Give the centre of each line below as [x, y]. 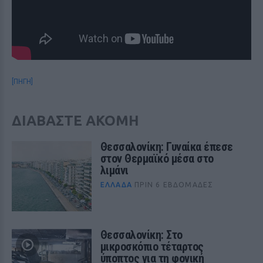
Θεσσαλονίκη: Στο [141, 235]
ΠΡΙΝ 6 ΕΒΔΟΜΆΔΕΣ [174, 185]
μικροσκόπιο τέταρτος [152, 247]
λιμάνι [114, 171]
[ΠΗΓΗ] [22, 82]
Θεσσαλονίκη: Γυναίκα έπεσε [166, 147]
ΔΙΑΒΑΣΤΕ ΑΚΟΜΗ [75, 121]
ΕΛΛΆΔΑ [116, 185]
